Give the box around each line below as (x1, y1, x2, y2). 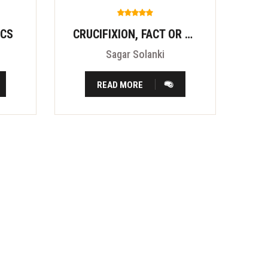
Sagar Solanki (106, 48, 165, 61)
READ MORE (97, 80, 144, 91)
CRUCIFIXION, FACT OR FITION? (185, 27, 193, 42)
